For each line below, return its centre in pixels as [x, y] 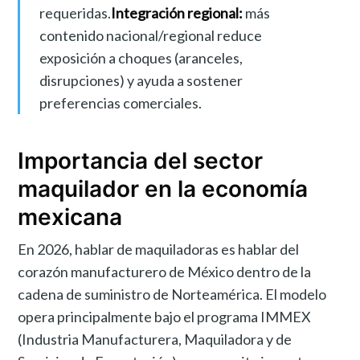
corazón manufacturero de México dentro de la [165, 272]
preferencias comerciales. [120, 102]
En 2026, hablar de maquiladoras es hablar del [159, 250]
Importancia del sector [141, 160]
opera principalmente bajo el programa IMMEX [165, 317]
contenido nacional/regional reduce [150, 35]
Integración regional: [176, 12]
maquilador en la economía [163, 188]
